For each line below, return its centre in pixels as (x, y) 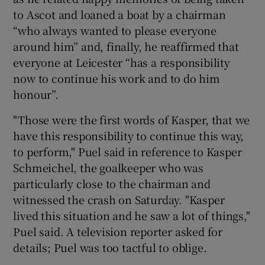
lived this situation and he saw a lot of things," (132, 215)
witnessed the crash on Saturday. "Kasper (119, 199)
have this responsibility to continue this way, (129, 135)
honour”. (36, 94)
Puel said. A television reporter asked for (118, 231)
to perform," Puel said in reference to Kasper (127, 151)
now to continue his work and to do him (117, 78)
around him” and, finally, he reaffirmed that (126, 46)
